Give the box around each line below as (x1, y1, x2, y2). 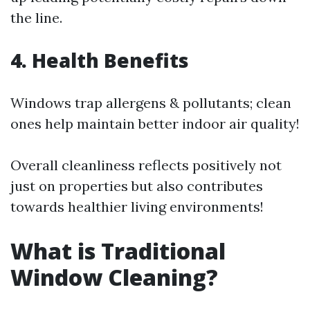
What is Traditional (10, 235, 226, 266)
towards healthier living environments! (10, 197, 264, 215)
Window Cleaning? (10, 262, 218, 292)
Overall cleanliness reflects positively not (10, 156, 282, 174)
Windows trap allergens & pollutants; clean (10, 93, 291, 111)
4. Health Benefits (10, 46, 189, 73)
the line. (10, 8, 62, 26)
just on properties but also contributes (10, 176, 263, 194)
